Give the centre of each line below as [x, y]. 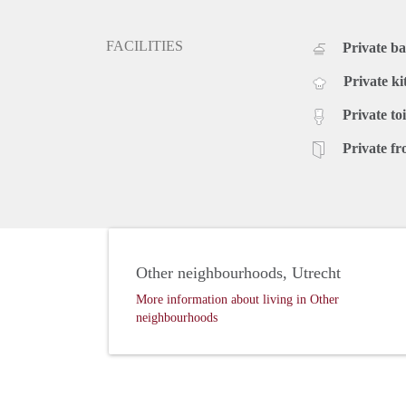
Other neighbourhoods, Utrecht [238, 273]
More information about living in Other [237, 300]
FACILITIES [145, 46]
